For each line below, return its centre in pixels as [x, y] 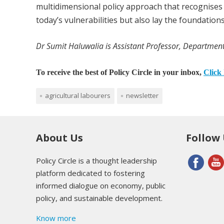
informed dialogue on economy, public [101, 185]
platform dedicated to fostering [90, 173]
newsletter [142, 95]
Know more [56, 218]
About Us [59, 137]
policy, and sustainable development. [99, 198]
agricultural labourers [78, 95]
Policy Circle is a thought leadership [96, 160]
